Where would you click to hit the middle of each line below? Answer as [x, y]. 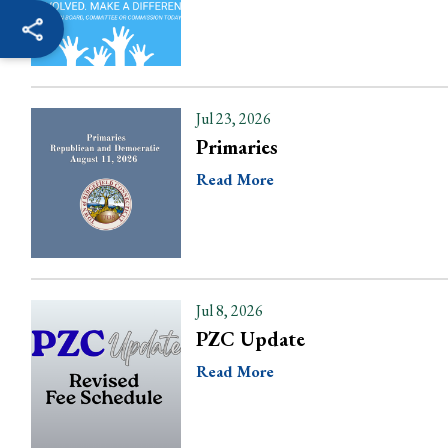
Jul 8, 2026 [229, 310]
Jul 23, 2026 [233, 118]
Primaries [237, 147]
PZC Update [250, 339]
